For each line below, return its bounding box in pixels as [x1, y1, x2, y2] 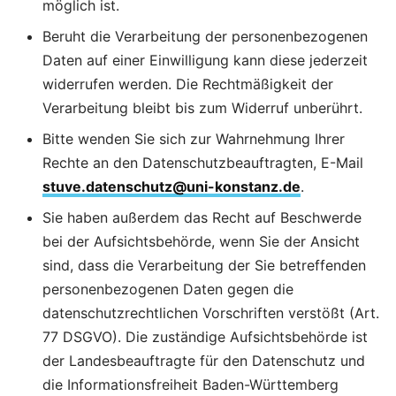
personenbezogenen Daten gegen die [42, 280, 293, 298]
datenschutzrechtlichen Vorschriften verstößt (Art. [42, 304, 379, 322]
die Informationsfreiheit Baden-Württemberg [42, 376, 339, 393]
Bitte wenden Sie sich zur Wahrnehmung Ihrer [42, 130, 345, 148]
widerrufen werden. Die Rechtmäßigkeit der [42, 75, 333, 93]
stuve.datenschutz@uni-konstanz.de [42, 178, 301, 195]
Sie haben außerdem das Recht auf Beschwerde [42, 209, 362, 226]
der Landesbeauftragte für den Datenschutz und [42, 352, 365, 369]
